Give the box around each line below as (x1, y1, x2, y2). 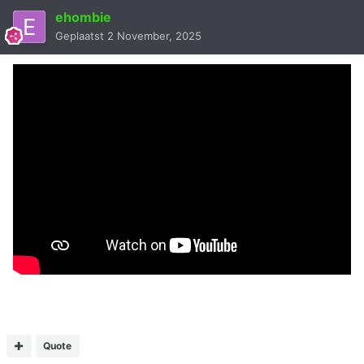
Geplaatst (55, 29, 107, 43)
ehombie (55, 9, 111, 26)
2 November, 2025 (107, 29, 201, 43)
